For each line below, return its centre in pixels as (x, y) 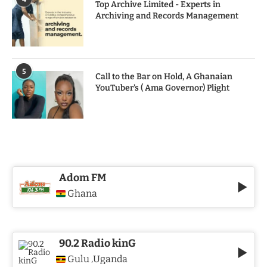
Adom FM (83, 178)
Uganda (110, 259)
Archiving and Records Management (167, 16)
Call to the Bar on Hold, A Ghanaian (164, 77)
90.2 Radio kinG (97, 244)
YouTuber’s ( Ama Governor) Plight (162, 88)
